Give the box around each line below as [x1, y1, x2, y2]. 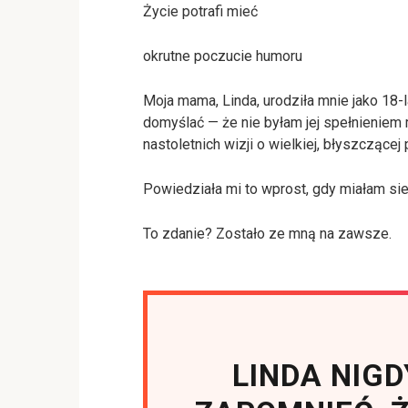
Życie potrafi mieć [143, 2, 258, 20]
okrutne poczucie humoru [143, 46, 302, 65]
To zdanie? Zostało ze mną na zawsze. [143, 224, 392, 242]
